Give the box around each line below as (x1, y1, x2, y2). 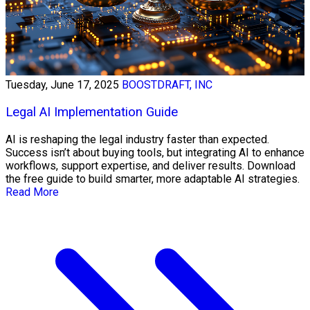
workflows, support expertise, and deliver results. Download (6, 158, 295, 172)
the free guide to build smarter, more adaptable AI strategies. (6, 172, 300, 185)
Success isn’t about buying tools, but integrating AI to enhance (6, 145, 304, 159)
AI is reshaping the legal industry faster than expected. (6, 132, 269, 146)
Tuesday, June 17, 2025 (6, 78, 119, 92)
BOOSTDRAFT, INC (122, 78, 212, 92)
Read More (6, 185, 59, 199)
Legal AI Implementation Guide (6, 104, 178, 120)
